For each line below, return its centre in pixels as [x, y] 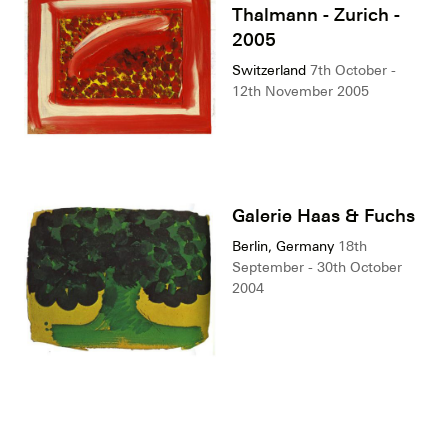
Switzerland [269, 70]
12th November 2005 [300, 91]
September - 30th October [317, 267]
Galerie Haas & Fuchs [323, 215]
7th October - [353, 70]
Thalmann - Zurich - [316, 14]
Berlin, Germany [283, 246]
